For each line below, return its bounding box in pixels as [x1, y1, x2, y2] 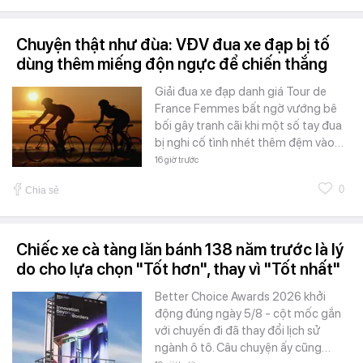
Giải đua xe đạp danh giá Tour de [155, 83, 327, 99]
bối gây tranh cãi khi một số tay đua [155, 117, 342, 133]
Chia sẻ [25, 184, 59, 196]
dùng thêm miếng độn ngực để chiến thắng [16, 53, 327, 74]
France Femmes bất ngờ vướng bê [155, 100, 337, 116]
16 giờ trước [155, 154, 199, 165]
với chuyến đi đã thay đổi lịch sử [155, 322, 320, 338]
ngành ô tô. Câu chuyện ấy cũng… [155, 340, 331, 355]
